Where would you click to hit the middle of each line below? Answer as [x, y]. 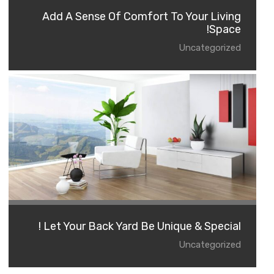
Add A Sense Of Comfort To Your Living [141, 16]
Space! [225, 29]
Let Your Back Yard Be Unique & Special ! [142, 226]
